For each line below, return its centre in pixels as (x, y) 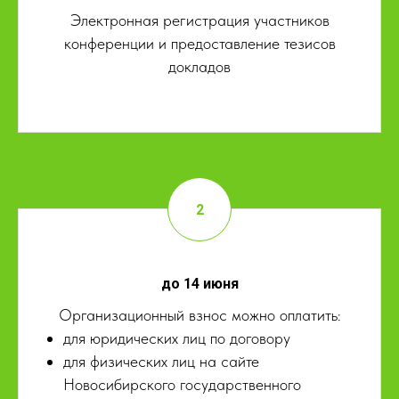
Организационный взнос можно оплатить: (199, 315)
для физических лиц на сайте (161, 362)
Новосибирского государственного (182, 385)
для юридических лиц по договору (177, 338)
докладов (199, 67)
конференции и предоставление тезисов (199, 44)
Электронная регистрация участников (199, 20)
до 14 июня (199, 284)
